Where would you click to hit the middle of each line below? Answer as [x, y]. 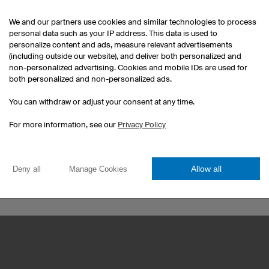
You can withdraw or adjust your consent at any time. [102, 102]
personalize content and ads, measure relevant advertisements [121, 45]
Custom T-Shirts [178, 126]
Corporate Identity [182, 184]
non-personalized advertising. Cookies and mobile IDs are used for [128, 68]
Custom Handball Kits [189, 155]
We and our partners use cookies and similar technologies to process [133, 22]
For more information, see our [63, 125]
